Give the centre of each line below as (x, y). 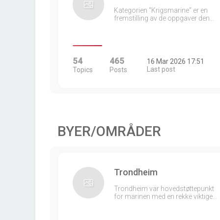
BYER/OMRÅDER (109, 131)
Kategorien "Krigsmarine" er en (161, 10)
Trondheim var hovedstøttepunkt (164, 189)
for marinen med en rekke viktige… (165, 196)
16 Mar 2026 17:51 (175, 61)
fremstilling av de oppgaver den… (164, 18)
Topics (83, 70)
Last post (161, 69)
